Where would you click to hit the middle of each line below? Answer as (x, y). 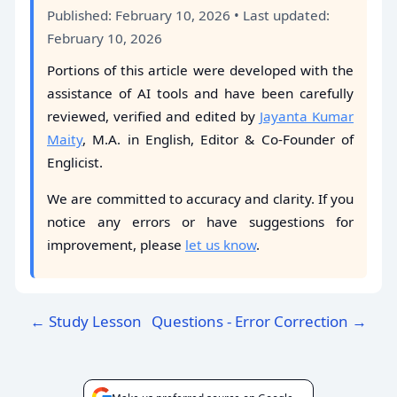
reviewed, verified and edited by (153, 116)
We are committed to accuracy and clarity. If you (200, 198)
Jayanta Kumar (307, 116)
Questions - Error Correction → (259, 321)
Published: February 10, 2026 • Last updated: (188, 15)
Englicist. (75, 162)
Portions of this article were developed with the (200, 70)
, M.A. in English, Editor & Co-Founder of (218, 139)
